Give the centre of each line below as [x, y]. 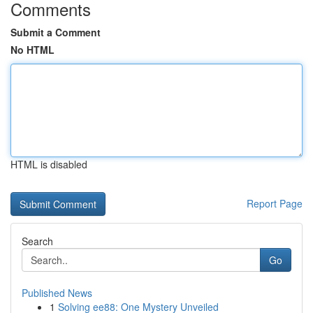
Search [37, 241]
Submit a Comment [56, 32]
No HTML [32, 50]
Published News [57, 293]
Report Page [275, 203]
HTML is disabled [49, 164]
